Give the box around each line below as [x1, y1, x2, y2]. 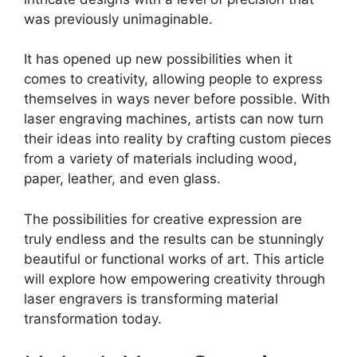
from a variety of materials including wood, [24, 151, 297, 167]
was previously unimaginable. [24, 10, 213, 27]
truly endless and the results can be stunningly [24, 230, 324, 247]
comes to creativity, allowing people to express [24, 71, 323, 88]
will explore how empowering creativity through [24, 270, 325, 287]
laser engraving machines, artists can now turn [24, 111, 324, 127]
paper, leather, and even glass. [24, 171, 221, 187]
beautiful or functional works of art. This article [24, 250, 324, 267]
